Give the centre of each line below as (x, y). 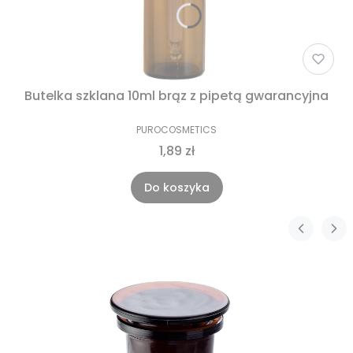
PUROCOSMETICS (176, 129)
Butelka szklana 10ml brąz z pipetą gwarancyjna (176, 95)
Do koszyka (176, 187)
